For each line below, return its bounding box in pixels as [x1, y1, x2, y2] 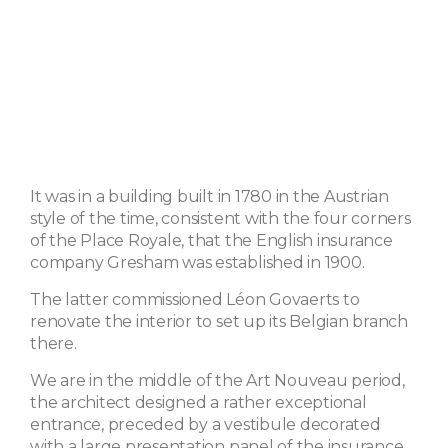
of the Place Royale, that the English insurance [30, 230, 393, 250]
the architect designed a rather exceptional [30, 392, 367, 412]
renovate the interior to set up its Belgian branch [30, 311, 409, 331]
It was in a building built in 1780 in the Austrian [30, 186, 390, 206]
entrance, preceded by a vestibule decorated [30, 414, 381, 434]
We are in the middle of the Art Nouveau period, [30, 370, 405, 390]
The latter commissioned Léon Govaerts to [30, 289, 360, 309]
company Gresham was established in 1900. [30, 252, 365, 272]
